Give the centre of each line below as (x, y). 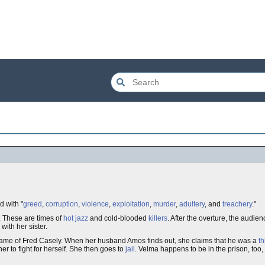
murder (164, 204)
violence (95, 204)
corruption (62, 204)
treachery (237, 204)
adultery (192, 204)
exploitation (131, 204)
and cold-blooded (118, 218)
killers (158, 218)
